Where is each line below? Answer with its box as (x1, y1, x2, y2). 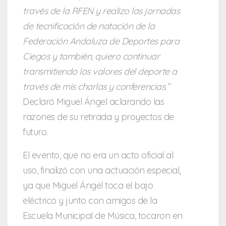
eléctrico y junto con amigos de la (23, 195, 157, 207)
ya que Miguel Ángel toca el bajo (23, 180, 153, 192)
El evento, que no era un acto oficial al (23, 149, 173, 161)
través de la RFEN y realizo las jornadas (23, 5, 180, 17)
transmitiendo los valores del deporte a (23, 66, 177, 78)
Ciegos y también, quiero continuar (23, 50, 159, 63)
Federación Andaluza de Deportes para (23, 35, 179, 47)
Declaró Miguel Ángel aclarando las (23, 96, 164, 108)
